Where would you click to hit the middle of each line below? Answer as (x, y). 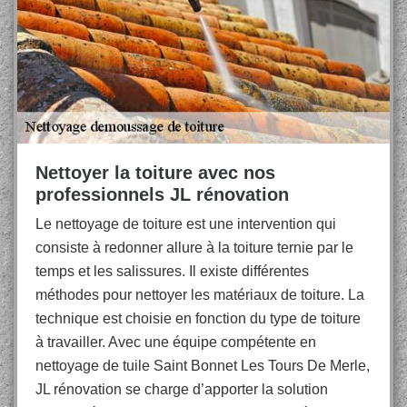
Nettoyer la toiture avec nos (155, 173)
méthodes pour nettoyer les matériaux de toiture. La (200, 295)
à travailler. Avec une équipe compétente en (176, 342)
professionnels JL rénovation (162, 194)
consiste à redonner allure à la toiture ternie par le (194, 248)
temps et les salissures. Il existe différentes (172, 271)
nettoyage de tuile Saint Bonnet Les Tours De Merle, (203, 366)
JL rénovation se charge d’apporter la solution (182, 389)
